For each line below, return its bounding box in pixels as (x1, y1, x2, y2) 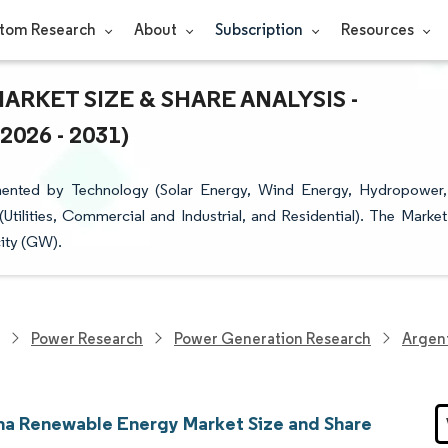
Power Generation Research (174, 328, 371, 348)
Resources (340, 20, 417, 39)
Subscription (214, 20, 306, 39)
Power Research (31, 328, 143, 348)
